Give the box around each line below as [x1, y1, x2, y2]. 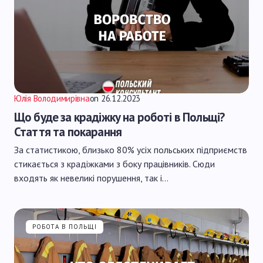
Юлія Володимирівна [14, 93, 90, 104]
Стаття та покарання [14, 124, 122, 140]
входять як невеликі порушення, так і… [14, 172, 168, 184]
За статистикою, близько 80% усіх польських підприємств [14, 144, 247, 156]
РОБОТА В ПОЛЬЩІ [32, 222, 97, 231]
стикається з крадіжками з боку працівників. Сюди [14, 158, 215, 170]
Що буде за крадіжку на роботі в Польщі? [14, 109, 225, 125]
